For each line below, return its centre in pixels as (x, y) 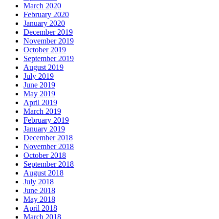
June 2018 (39, 191)
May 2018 (39, 199)
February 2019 (46, 120)
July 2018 (39, 182)
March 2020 (42, 6)
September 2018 (49, 164)
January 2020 (44, 23)
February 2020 (46, 15)
